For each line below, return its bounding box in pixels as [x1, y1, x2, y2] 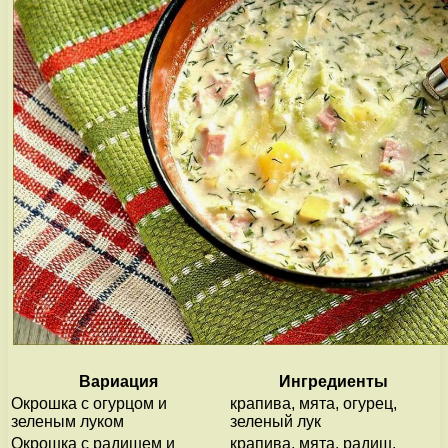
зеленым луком [11, 412, 124, 430]
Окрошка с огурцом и [11, 394, 167, 412]
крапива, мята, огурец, [230, 394, 397, 412]
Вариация [79, 372, 158, 390]
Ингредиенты [279, 372, 388, 390]
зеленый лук [230, 412, 321, 430]
